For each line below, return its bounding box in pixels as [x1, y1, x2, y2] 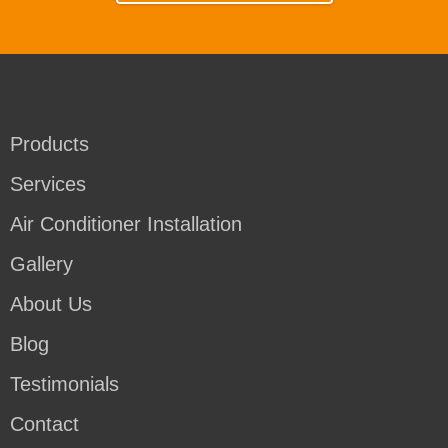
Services [10, 172, 86, 195]
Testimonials [10, 372, 119, 395]
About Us [10, 292, 92, 315]
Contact [10, 412, 79, 435]
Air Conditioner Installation [10, 212, 242, 235]
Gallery [10, 252, 73, 275]
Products [10, 132, 89, 155]
